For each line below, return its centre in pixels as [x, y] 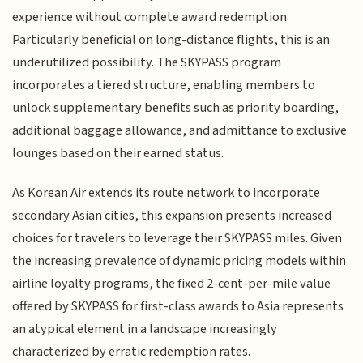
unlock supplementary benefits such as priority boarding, [176, 108]
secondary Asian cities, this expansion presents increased [172, 215]
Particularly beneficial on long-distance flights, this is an [171, 40]
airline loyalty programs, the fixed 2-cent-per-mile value [172, 283]
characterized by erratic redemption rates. [132, 351]
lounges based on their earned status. [118, 154]
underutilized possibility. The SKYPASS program [147, 63]
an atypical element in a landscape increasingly [145, 329]
